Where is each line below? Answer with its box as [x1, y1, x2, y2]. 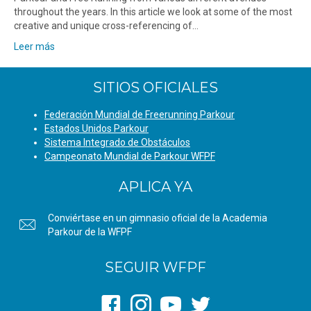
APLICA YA [119, 178, 192, 196]
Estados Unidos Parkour [44, 123, 149, 135]
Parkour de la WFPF [48, 226, 132, 238]
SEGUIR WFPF [105, 259, 206, 276]
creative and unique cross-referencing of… [14, 20, 199, 32]
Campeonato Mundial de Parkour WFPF [44, 151, 215, 162]
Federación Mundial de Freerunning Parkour [44, 109, 235, 121]
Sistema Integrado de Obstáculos [44, 137, 190, 149]
